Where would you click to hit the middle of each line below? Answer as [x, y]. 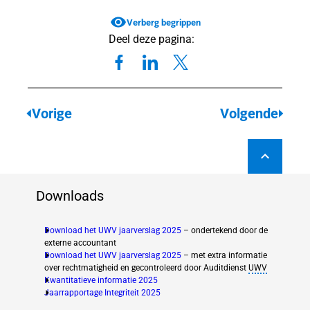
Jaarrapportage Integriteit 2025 [102, 293]
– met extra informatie [224, 256]
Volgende [249, 113]
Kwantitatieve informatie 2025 [101, 281]
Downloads [70, 195]
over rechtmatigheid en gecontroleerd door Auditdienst [146, 268]
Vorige [52, 113]
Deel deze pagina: [152, 39]
